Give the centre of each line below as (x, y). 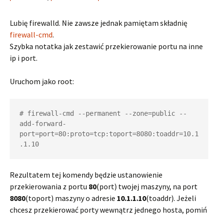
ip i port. (24, 58)
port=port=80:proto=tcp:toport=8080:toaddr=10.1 (109, 134)
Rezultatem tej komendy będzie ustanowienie (86, 175)
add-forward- (43, 124)
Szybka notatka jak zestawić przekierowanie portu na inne (106, 46)
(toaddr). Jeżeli (171, 198)
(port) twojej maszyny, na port (147, 186)
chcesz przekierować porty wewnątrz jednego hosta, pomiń (109, 210)
